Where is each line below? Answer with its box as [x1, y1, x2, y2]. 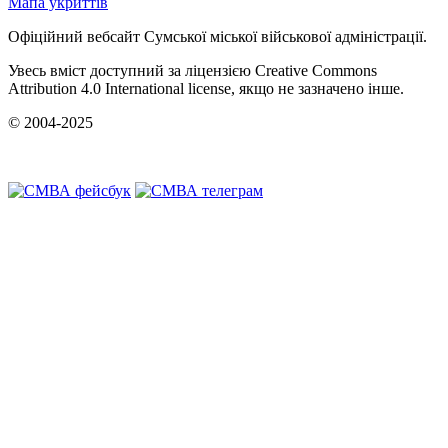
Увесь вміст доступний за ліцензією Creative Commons [8, 61, 377, 79]
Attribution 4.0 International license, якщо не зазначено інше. [8, 79, 404, 97]
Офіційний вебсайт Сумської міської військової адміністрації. [8, 27, 427, 45]
